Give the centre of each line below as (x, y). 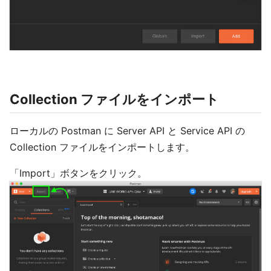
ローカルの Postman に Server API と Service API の (127, 131)
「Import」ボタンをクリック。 (78, 173)
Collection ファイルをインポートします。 (102, 147)
